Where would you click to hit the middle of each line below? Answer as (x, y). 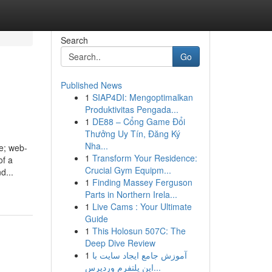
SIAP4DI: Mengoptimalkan (142, 97)
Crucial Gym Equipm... (128, 170)
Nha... (96, 146)
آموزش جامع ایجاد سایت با (139, 255)
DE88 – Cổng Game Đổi (138, 121)
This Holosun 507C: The (139, 231)
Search (74, 40)
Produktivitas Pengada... (131, 109)
